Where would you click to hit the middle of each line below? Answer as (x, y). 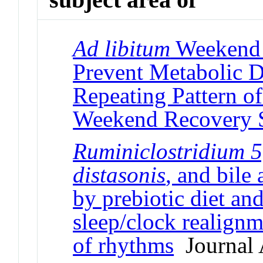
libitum (138, 48)
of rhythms (124, 245)
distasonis (119, 174)
